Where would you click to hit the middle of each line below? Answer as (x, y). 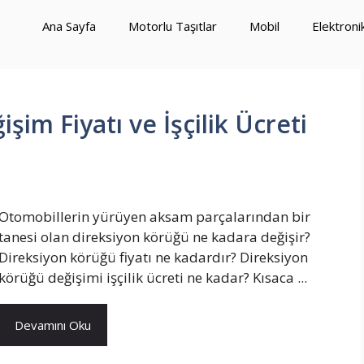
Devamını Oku (53, 325)
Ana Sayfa (69, 26)
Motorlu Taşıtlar (173, 26)
